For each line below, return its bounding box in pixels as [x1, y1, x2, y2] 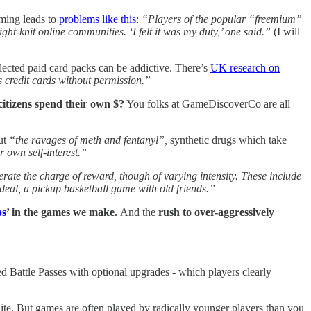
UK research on [210, 61, 280, 74]
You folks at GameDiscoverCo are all [124, 97, 290, 110]
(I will [274, 25, 300, 37]
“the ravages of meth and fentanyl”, [9, 133, 167, 146]
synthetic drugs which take [167, 133, 287, 146]
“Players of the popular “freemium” [142, 12, 302, 25]
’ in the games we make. [6, 205, 120, 218]
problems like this [59, 12, 136, 25]
